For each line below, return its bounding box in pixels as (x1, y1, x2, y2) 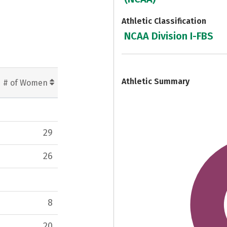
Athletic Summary (122, 76, 190, 86)
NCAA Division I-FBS (124, 30, 214, 43)
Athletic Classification (122, 16, 206, 26)
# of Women (3, 78, 50, 88)
